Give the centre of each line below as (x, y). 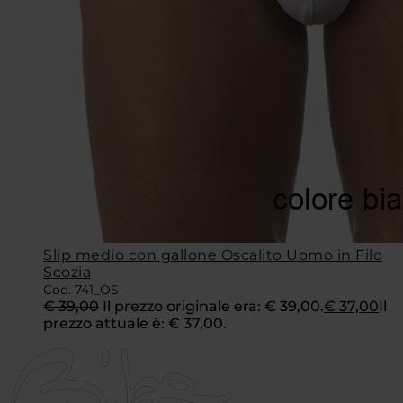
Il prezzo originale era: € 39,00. (213, 307)
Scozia (67, 273)
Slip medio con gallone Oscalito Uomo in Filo (213, 255)
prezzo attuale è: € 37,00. (135, 324)
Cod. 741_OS (81, 290)
